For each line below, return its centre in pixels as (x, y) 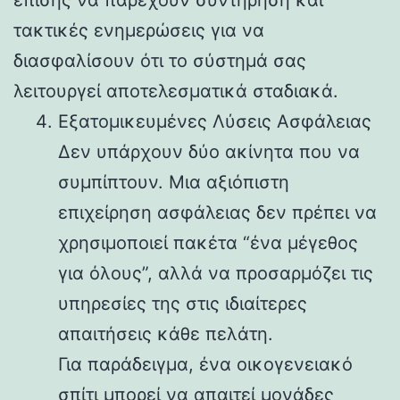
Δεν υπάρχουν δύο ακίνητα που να (209, 151)
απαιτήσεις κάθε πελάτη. (166, 333)
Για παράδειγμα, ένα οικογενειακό (205, 364)
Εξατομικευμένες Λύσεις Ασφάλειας (215, 121)
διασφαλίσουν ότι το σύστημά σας (160, 60)
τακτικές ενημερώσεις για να (139, 30)
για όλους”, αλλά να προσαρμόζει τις (216, 273)
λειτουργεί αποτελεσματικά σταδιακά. (176, 91)
